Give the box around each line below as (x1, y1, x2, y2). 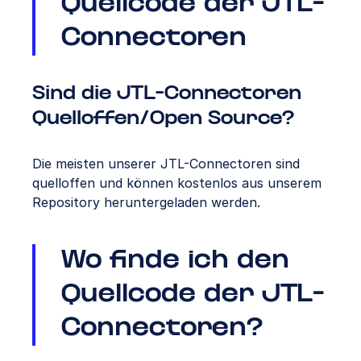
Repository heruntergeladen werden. (32, 193, 260, 210)
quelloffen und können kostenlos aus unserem (32, 174, 322, 191)
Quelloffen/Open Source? (32, 110, 294, 127)
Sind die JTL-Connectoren (32, 85, 301, 102)
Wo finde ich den (61, 249, 289, 272)
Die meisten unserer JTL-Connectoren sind (32, 155, 300, 172)
